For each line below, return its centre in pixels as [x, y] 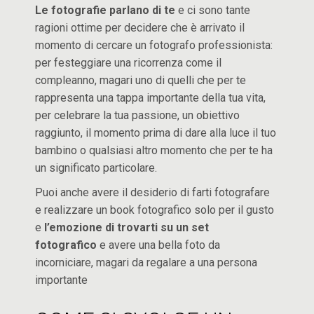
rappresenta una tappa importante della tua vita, [151, 98]
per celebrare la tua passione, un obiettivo [138, 115]
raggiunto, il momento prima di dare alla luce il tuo [156, 133]
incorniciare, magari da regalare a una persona [146, 262]
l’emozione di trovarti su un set [127, 227]
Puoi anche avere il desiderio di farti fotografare [153, 192]
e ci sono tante [213, 10]
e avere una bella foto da [159, 245]
